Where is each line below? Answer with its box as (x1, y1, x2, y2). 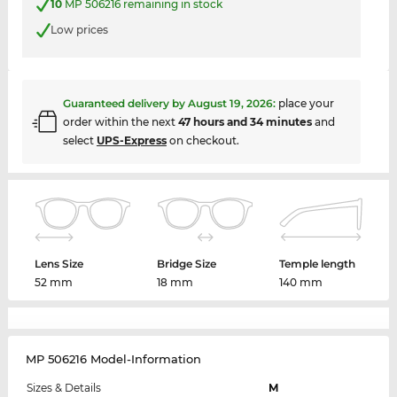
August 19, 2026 (187, 96, 273, 110)
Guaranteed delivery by (62, 96, 188, 110)
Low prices (50, 23, 108, 37)
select (62, 133, 97, 147)
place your (277, 96, 334, 110)
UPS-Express (96, 133, 167, 147)
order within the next (62, 114, 178, 128)
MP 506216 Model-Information (25, 351, 201, 366)
